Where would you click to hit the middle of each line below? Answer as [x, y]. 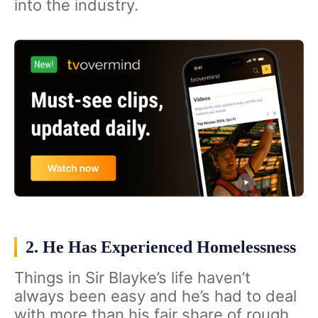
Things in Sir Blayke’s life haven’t [132, 278]
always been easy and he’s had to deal [155, 296]
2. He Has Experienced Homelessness [161, 247]
